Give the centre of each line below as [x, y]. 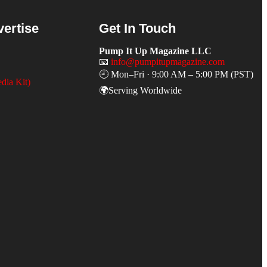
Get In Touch [138, 29]
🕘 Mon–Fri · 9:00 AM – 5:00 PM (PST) [176, 74]
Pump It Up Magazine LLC [156, 51]
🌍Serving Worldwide [141, 91]
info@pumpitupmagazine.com [168, 62]
